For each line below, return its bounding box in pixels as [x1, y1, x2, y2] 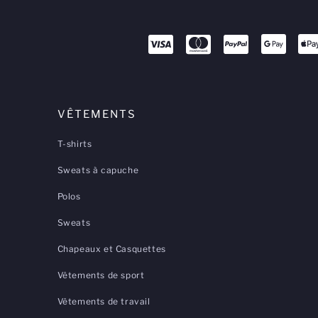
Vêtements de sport [57, 269, 145, 280]
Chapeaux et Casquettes [57, 243, 166, 254]
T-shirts [57, 138, 92, 149]
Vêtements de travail [57, 295, 150, 307]
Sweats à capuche [57, 164, 139, 175]
